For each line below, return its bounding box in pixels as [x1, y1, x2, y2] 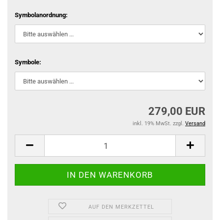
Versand [185, 120, 205, 127]
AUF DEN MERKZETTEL [88, 204, 155, 210]
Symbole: [15, 58, 41, 66]
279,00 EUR [148, 105, 205, 117]
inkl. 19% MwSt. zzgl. [133, 120, 185, 127]
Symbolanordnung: [15, 11, 68, 19]
